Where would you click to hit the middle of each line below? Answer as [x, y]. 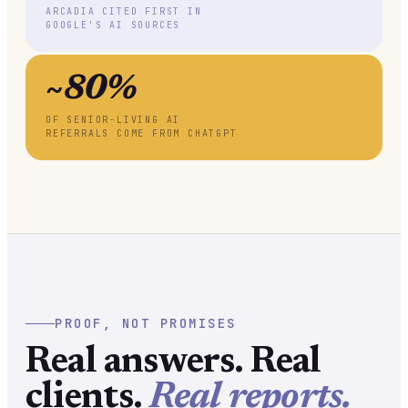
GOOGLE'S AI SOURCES [113, 25]
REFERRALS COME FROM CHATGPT [142, 133]
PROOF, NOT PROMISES [146, 323]
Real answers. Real [173, 363]
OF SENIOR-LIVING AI [113, 119]
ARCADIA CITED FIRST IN [124, 11]
